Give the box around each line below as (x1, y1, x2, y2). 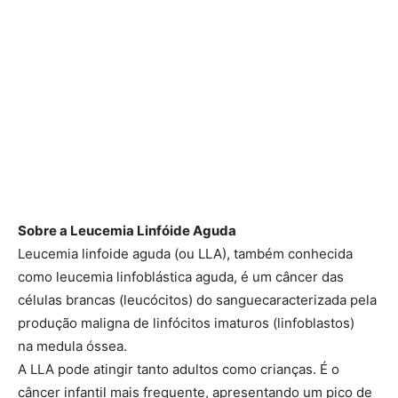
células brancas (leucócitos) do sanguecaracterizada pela (18, 291, 377, 308)
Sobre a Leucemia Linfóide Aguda (18, 221, 236, 239)
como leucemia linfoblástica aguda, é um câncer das (18, 267, 344, 285)
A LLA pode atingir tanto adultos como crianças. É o (18, 360, 339, 378)
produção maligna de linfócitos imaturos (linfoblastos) (18, 314, 354, 331)
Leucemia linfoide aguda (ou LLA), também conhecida (18, 244, 353, 262)
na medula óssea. (18, 337, 127, 354)
